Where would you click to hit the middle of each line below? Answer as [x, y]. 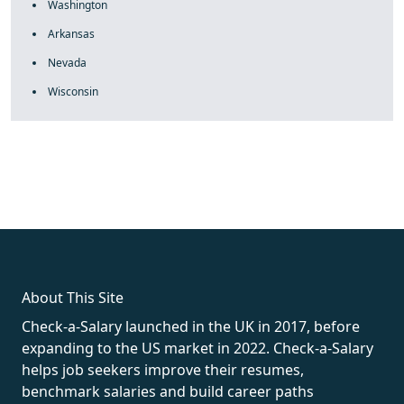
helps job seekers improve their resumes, [163, 370]
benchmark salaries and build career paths [168, 391]
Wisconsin [73, 92]
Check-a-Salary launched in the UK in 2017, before [191, 326]
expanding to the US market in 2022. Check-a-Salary [197, 348]
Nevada [67, 63]
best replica [355, 197]
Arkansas [71, 34]
